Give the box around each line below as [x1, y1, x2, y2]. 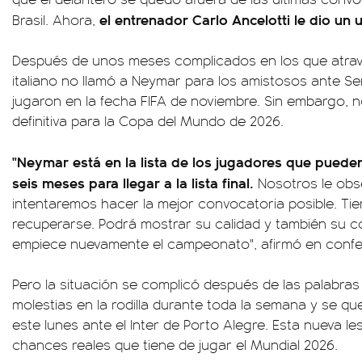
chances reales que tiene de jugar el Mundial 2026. [12, 335, 338, 354]
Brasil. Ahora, [12, 10, 99, 29]
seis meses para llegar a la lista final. [12, 172, 254, 192]
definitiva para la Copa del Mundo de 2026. [12, 111, 284, 130]
